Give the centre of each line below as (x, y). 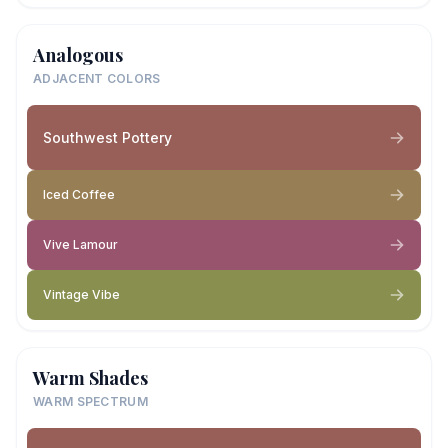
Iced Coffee (79, 194)
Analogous (78, 55)
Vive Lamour (80, 244)
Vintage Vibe (81, 294)
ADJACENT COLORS (97, 78)
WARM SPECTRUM (90, 401)
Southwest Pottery (107, 137)
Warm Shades (90, 378)
